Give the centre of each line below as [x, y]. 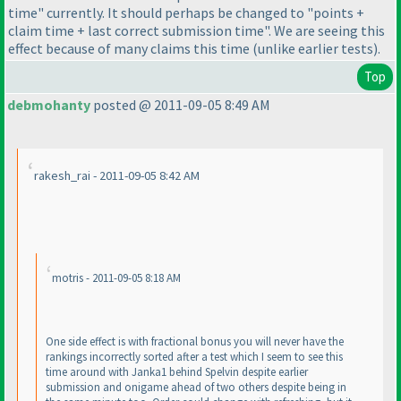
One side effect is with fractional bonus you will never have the [195, 342]
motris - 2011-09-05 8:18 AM [116, 278]
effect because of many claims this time [130, 48]
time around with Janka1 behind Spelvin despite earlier [177, 372]
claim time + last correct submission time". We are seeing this [196, 30]
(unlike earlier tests [313, 48]
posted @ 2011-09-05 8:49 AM [180, 105]
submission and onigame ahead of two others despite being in [196, 388]
